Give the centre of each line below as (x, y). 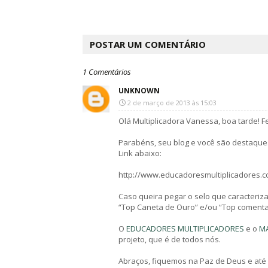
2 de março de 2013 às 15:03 (172, 103)
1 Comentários (107, 72)
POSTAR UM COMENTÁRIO (148, 44)
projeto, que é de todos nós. (170, 239)
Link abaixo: (140, 153)
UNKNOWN (139, 91)
